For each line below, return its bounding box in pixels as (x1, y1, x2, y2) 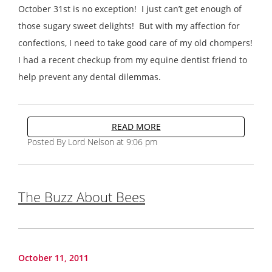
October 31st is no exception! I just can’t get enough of (18, 2, 242, 15)
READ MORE (111, 120, 161, 132)
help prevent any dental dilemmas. (18, 70, 161, 83)
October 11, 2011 (18, 251, 89, 263)
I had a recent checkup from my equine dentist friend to (18, 53, 247, 66)
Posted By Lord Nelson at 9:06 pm (27, 135, 157, 148)
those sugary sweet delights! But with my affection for (18, 19, 240, 32)
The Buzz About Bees (18, 187, 145, 206)
